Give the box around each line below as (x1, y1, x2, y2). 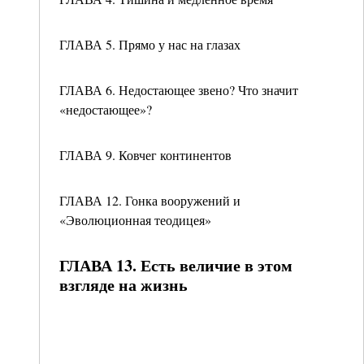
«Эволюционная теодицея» (59, 211, 211, 228)
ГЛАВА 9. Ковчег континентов (59, 146, 232, 163)
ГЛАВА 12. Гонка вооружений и (59, 192, 240, 209)
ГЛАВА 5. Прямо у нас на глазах (59, 36, 240, 53)
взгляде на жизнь (59, 273, 188, 297)
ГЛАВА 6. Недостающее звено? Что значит (59, 81, 298, 98)
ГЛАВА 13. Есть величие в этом (59, 253, 292, 277)
